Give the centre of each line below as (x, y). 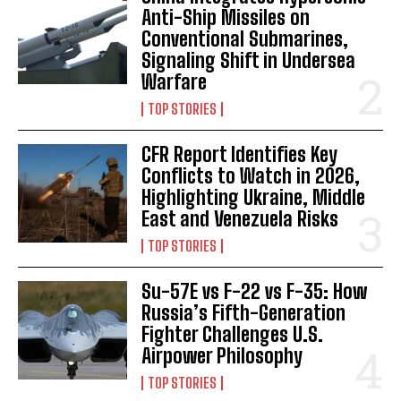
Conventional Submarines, (245, 39)
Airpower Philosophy (222, 356)
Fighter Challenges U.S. (233, 335)
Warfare (175, 82)
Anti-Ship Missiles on (226, 18)
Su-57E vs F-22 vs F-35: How (255, 292)
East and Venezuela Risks (240, 219)
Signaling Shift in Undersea (249, 61)
